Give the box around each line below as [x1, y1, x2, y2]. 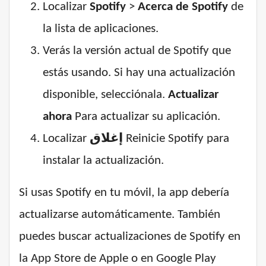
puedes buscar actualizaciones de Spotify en [19, 230, 240, 243]
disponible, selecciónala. [43, 88, 168, 102]
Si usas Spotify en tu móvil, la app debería [19, 186, 229, 199]
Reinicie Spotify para [123, 132, 229, 145]
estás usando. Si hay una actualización [43, 66, 235, 80]
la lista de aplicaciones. [43, 23, 159, 36]
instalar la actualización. [43, 154, 164, 167]
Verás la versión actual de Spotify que [43, 45, 231, 58]
